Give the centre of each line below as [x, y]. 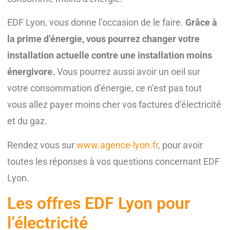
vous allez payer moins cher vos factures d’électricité [114, 105]
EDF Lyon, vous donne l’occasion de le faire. [96, 23]
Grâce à [201, 23]
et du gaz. [27, 121]
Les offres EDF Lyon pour [99, 204]
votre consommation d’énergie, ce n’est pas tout [104, 88]
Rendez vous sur [42, 145]
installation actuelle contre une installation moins [110, 55]
